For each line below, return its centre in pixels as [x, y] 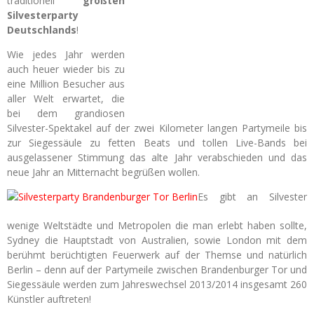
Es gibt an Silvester [252, 197]
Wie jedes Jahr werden [66, 54]
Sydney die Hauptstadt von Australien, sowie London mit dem [157, 240]
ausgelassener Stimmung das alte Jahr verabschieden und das [157, 157]
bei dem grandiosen [66, 113]
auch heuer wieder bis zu [66, 69]
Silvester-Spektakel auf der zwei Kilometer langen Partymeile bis [157, 128]
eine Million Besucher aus [66, 84]
